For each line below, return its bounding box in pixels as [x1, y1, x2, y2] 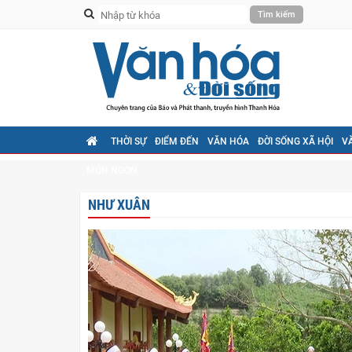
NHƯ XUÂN [88, 196, 150, 214]
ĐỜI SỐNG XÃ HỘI [258, 136, 333, 147]
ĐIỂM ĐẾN [155, 136, 199, 147]
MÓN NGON [86, 165, 137, 176]
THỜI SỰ [111, 136, 146, 147]
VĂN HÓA [207, 136, 249, 147]
